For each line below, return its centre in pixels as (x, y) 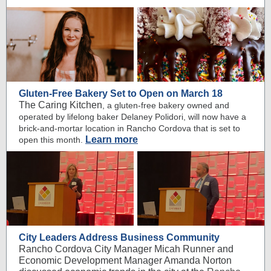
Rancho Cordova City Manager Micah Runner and (126, 249)
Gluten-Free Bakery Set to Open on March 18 (121, 93)
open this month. (51, 140)
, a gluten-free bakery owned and (166, 105)
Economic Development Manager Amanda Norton (125, 260)
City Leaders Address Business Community (119, 237)
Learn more (112, 139)
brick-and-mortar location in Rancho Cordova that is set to (129, 128)
